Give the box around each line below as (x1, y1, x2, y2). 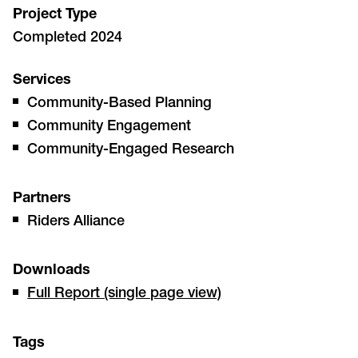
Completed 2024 (13, 31, 123, 46)
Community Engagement (27, 119, 192, 134)
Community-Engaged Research (27, 142, 235, 157)
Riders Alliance (27, 214, 125, 229)
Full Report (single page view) (27, 287, 222, 302)
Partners (13, 191, 72, 206)
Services (13, 73, 72, 88)
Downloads (13, 264, 91, 279)
